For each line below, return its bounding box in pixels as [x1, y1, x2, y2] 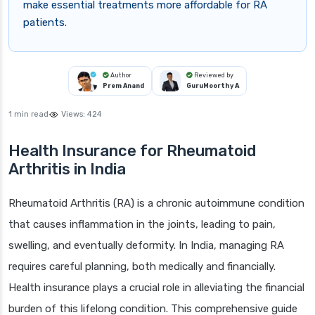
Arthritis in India [8, 160, 126, 179]
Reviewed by [193, 72, 233, 79]
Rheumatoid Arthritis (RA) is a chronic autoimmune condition [8, 197, 304, 210]
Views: [59, 110, 87, 120]
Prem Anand [103, 82, 144, 90]
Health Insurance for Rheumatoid [8, 141, 256, 161]
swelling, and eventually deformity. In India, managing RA [8, 239, 284, 252]
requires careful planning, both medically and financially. [8, 260, 276, 274]
